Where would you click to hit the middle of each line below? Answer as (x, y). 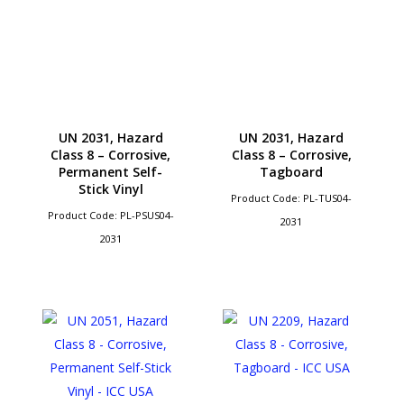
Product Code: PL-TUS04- (292, 198)
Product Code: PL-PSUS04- (110, 216)
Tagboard (292, 172)
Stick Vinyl (110, 189)
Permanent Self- (111, 172)
